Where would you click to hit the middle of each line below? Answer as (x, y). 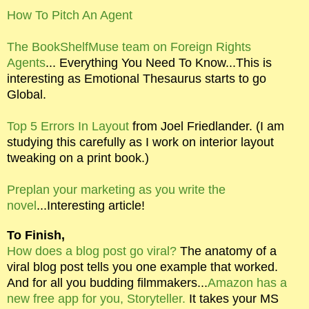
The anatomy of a (227, 251)
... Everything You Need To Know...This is (159, 63)
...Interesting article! (91, 206)
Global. (27, 94)
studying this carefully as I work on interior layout (140, 142)
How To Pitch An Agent (70, 15)
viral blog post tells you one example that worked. (142, 267)
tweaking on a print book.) (78, 158)
